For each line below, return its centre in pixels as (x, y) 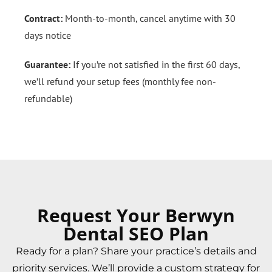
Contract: (43, 18)
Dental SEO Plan (136, 233)
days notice (48, 35)
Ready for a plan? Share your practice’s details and (136, 251)
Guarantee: (47, 64)
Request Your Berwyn (136, 215)
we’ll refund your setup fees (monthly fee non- (120, 81)
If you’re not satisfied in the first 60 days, (155, 64)
